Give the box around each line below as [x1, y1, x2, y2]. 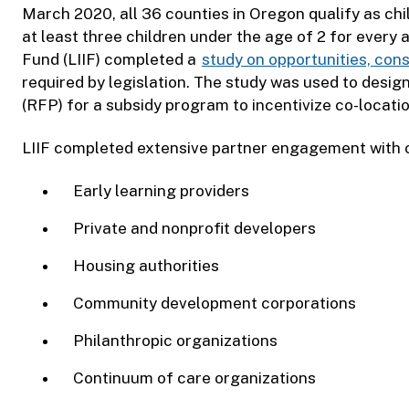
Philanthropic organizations [73, 331, 281, 351]
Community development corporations [73, 294, 360, 313]
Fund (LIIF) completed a [22, 49, 200, 68]
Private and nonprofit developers [73, 219, 320, 238]
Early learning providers [73, 182, 253, 201]
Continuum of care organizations [73, 369, 320, 388]
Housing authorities [73, 257, 223, 276]
